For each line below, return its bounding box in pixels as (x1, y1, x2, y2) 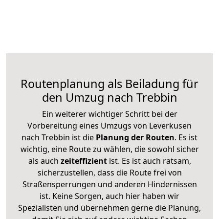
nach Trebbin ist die (22, 131, 94, 143)
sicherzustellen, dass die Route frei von (37, 167, 182, 178)
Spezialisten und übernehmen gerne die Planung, (18, 202, 201, 213)
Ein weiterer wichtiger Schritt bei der (42, 108, 177, 119)
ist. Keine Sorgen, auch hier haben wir (40, 190, 179, 201)
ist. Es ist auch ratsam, (107, 155, 191, 166)
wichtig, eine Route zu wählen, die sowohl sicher (20, 143, 199, 154)
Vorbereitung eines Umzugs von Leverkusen (27, 120, 192, 131)
